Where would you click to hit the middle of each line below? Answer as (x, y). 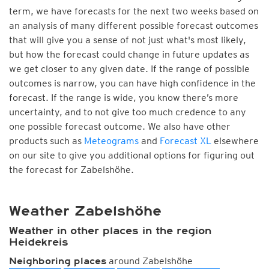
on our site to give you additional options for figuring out (132, 155)
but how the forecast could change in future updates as (129, 54)
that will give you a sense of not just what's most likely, (128, 40)
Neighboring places (58, 261)
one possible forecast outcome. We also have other (120, 126)
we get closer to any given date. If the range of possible (129, 69)
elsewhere (235, 141)
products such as (47, 141)
